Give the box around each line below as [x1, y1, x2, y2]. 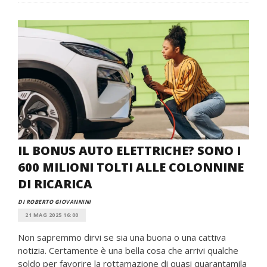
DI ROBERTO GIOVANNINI [18, 198, 91, 206]
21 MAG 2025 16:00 [25, 211, 79, 219]
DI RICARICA [18, 176, 92, 192]
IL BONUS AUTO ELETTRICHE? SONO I [18, 142, 241, 159]
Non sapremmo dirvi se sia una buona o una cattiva [18, 231, 226, 243]
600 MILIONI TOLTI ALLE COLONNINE [18, 159, 244, 175]
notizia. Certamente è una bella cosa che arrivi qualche [18, 244, 238, 256]
